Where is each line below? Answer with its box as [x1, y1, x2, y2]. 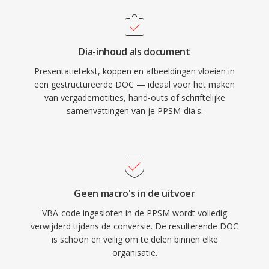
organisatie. [112, 247, 157, 258]
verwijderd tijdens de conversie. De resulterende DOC [31, 220, 238, 232]
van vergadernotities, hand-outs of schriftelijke [44, 92, 225, 103]
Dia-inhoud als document [79, 45, 190, 58]
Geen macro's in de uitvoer [74, 187, 195, 200]
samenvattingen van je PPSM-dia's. [66, 105, 203, 116]
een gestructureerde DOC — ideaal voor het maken [34, 79, 235, 90]
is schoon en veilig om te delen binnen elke [51, 234, 218, 245]
